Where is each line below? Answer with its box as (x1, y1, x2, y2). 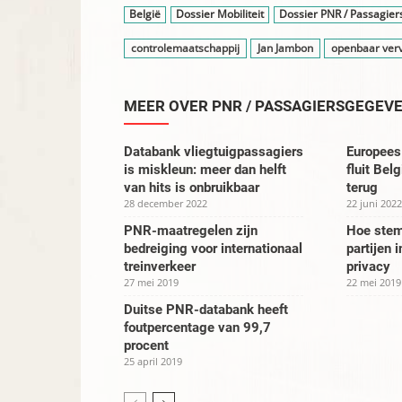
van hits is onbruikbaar (124, 179, 259, 196)
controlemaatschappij (131, 40, 240, 56)
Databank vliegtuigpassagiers (124, 144, 303, 160)
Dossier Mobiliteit (176, 6, 264, 22)
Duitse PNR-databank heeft (124, 301, 288, 318)
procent (124, 337, 169, 354)
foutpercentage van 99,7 (124, 319, 271, 336)
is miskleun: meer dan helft (124, 162, 286, 178)
